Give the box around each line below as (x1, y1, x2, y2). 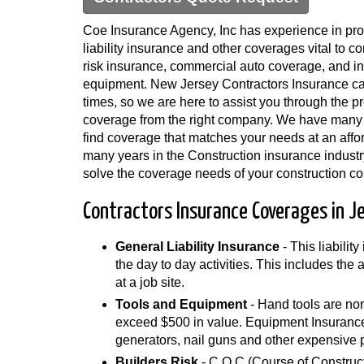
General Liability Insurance (115, 240, 279, 253)
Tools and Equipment (115, 297, 247, 311)
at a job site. (115, 275, 184, 289)
